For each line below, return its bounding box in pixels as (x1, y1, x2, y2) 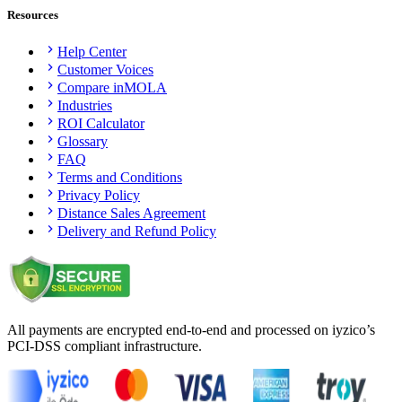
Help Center (57, 44, 127, 60)
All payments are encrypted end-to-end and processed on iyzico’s (7, 322, 375, 338)
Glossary (57, 134, 108, 150)
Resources (7, 8, 58, 22)
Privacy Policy (57, 188, 140, 204)
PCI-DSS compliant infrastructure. (7, 338, 202, 354)
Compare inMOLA (57, 80, 167, 96)
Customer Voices (57, 62, 153, 78)
